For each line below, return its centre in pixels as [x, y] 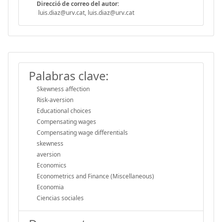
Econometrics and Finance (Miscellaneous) [95, 176]
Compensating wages [66, 121]
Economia [50, 187]
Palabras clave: [69, 76]
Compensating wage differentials [82, 132]
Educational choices [64, 111]
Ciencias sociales [60, 198]
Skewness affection [63, 89]
